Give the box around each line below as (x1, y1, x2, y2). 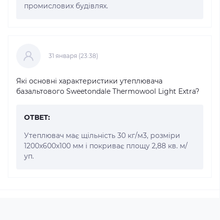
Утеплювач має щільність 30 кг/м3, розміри (24, 131, 180, 140)
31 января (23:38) (49, 52, 98, 59)
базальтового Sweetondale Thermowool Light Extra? (16, 86, 199, 96)
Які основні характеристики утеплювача (16, 76, 163, 85)
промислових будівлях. (24, 1, 108, 10)
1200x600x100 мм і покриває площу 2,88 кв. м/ (24, 141, 188, 150)
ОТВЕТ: (24, 112, 50, 122)
